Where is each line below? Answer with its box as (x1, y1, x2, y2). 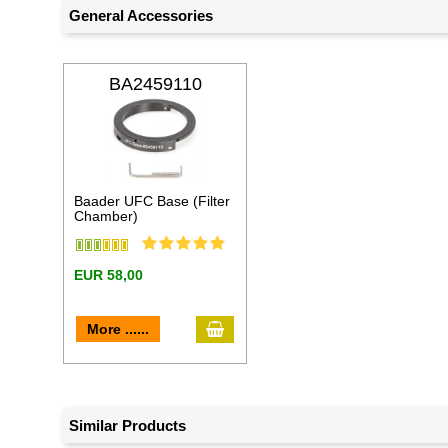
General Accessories (69, 6, 214, 24)
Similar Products (69, 416, 187, 434)
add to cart (223, 318, 298, 336)
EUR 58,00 (74, 266, 144, 283)
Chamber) (74, 207, 139, 224)
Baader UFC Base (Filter (74, 192, 231, 209)
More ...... (87, 320, 150, 337)
